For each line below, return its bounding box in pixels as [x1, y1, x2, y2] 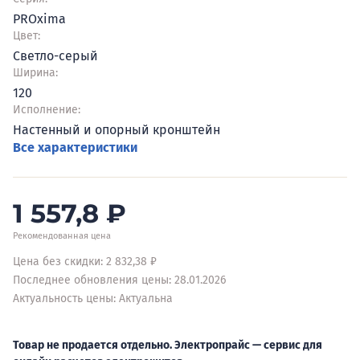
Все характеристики [13, 140, 137, 155]
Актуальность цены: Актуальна [13, 292, 173, 305]
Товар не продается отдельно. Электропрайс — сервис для [13, 338, 322, 352]
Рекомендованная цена [13, 231, 111, 241]
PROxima [13, 11, 66, 27]
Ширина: [13, 66, 58, 80]
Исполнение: [13, 103, 80, 117]
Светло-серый [13, 48, 98, 63]
